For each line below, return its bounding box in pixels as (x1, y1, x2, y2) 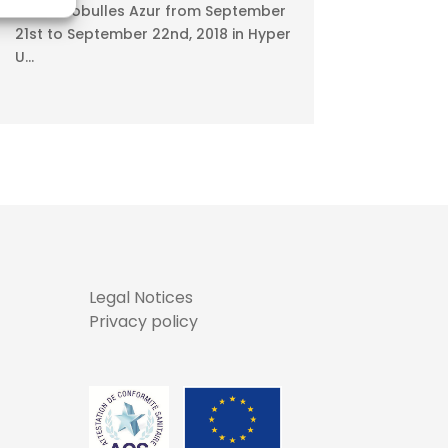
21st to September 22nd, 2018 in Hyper (14, 24, 291, 45)
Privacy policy (89, 309, 199, 333)
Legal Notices (89, 285, 194, 309)
